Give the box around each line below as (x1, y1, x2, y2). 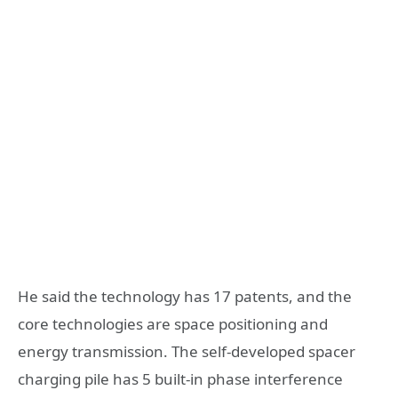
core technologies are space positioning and (18, 314, 328, 335)
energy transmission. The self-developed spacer (18, 341, 355, 362)
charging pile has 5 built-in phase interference (18, 369, 343, 390)
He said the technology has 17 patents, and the (18, 286, 352, 307)
